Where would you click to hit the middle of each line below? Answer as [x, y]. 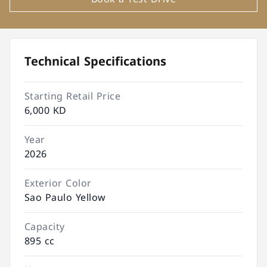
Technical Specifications [95, 61]
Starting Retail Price [73, 96]
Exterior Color [58, 183]
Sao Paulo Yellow [65, 198]
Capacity [45, 227]
